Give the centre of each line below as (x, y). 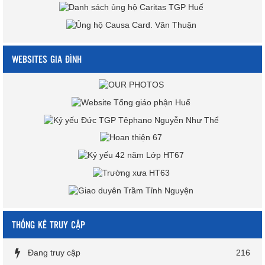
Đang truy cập (54, 252)
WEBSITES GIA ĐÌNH (47, 59)
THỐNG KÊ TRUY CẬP (49, 224)
